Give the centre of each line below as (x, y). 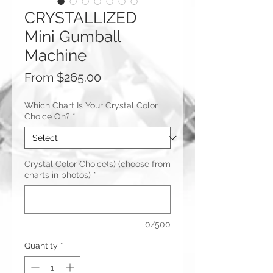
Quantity (41, 246)
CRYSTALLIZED (81, 18)
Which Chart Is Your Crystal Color (91, 105)
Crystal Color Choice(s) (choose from (97, 164)
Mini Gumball (73, 37)
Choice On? (47, 116)
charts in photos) (58, 175)
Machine (55, 55)
